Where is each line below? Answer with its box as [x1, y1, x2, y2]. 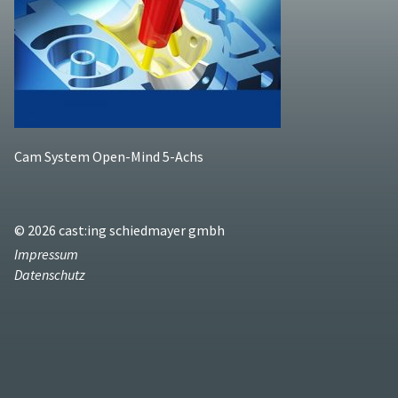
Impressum [14, 245, 78, 264]
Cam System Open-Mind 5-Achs [14, 147, 203, 166]
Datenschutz [14, 265, 85, 283]
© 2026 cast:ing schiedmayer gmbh [14, 221, 225, 240]
